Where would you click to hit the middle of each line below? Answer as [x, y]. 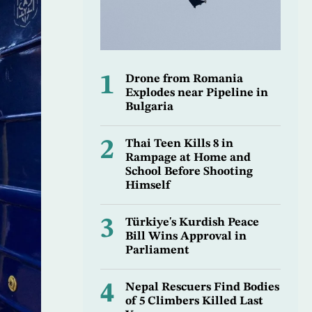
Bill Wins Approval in [186, 237]
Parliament [157, 251]
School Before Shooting [189, 172]
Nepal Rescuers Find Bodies [202, 288]
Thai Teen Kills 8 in [179, 144]
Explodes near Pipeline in [196, 93]
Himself [147, 186]
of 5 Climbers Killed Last [194, 302]
